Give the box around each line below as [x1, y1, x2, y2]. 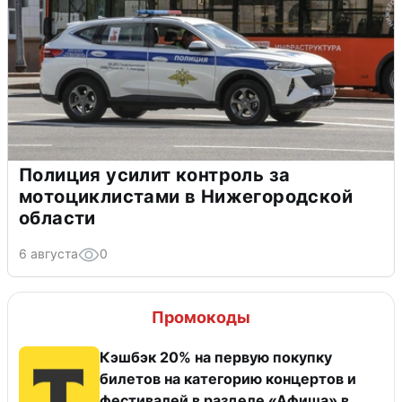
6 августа [19, 246, 78, 262]
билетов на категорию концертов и [100, 370, 356, 389]
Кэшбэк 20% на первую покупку [100, 348, 332, 367]
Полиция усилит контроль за [19, 164, 291, 187]
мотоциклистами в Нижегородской [19, 186, 353, 208]
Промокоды [152, 308, 250, 328]
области [19, 207, 96, 230]
